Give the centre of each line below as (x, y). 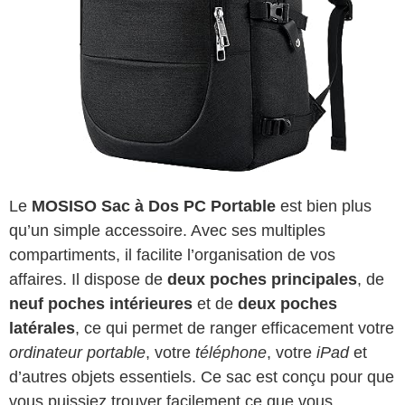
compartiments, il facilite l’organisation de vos (172, 255)
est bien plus (324, 207)
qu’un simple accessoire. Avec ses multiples (167, 231)
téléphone (231, 353)
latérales (42, 329)
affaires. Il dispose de (88, 280)
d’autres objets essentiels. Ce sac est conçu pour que (202, 377)
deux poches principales (262, 280)
